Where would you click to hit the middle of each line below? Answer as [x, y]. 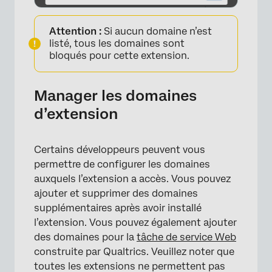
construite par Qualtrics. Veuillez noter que [134, 252]
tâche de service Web [186, 237]
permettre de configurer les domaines [122, 165]
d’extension [76, 114]
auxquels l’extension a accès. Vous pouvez [132, 179]
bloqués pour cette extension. [119, 56]
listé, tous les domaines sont [117, 44]
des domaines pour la [85, 237]
